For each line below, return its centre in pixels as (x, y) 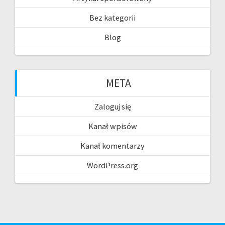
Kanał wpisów (113, 126)
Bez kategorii (113, 18)
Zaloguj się (113, 107)
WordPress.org (113, 165)
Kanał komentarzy (113, 146)
